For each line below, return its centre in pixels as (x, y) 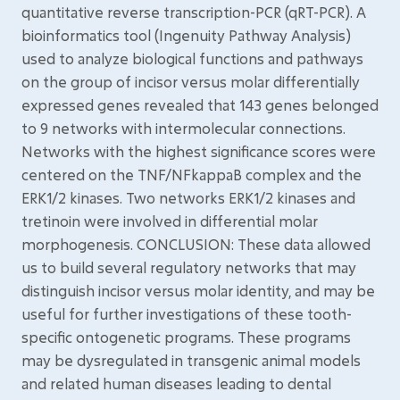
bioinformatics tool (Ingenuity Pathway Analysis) (186, 35)
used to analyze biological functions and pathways (192, 58)
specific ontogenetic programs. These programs (186, 337)
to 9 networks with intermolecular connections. (183, 128)
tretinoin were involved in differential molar (170, 221)
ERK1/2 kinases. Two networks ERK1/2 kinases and (188, 198)
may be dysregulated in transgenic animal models (191, 360)
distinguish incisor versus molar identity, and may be (198, 291)
